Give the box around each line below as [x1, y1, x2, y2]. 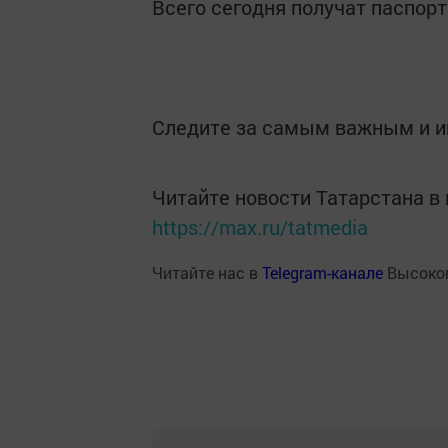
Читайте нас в [152, 262, 262, 283]
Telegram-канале [262, 262, 383, 283]
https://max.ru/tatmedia [152, 214, 368, 240]
